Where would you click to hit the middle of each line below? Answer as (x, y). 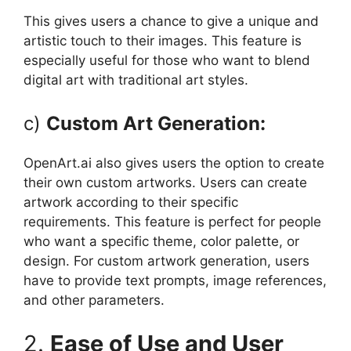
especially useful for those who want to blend (167, 60)
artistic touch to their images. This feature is (163, 40)
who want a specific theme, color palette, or (161, 242)
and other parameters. (94, 300)
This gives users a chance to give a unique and (171, 21)
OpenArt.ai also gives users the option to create (174, 163)
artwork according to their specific (131, 203)
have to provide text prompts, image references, (175, 281)
